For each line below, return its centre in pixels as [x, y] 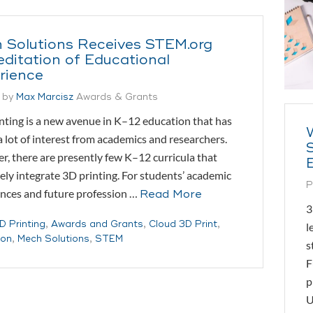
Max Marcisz [45, 97]
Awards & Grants [117, 97]
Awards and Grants [97, 224]
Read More [171, 194]
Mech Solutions [53, 239]
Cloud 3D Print [183, 224]
